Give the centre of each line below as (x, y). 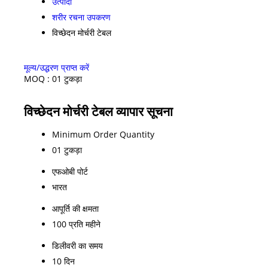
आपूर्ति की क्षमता (75, 208)
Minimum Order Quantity (103, 134)
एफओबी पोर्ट (70, 171)
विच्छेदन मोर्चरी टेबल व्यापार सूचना (98, 111)
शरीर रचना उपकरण (81, 17)
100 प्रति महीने (76, 224)
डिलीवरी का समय (77, 245)
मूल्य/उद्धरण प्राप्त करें (57, 67)
